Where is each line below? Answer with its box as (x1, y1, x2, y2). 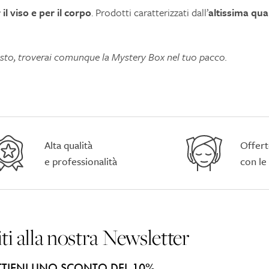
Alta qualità (44, 138, 92, 153)
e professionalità (44, 154, 117, 169)
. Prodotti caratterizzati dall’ (91, 5, 208, 20)
